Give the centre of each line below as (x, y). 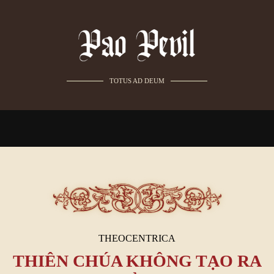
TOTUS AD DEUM (137, 80)
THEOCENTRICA (137, 238)
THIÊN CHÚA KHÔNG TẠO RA (137, 261)
